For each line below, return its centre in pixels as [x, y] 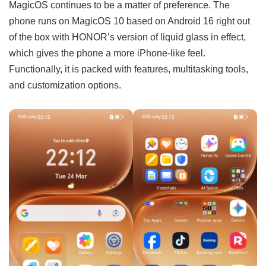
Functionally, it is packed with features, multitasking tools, [129, 69]
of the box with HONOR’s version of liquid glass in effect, [127, 37]
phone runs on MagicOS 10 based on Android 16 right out [129, 20]
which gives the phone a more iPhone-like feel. [107, 53]
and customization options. [65, 85]
